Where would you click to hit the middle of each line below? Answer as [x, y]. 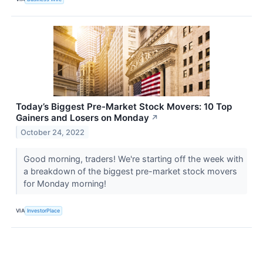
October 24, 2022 [53, 132]
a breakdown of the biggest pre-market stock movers [130, 171]
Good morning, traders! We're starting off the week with [133, 159]
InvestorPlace [44, 211]
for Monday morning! [66, 183]
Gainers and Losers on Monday [82, 117]
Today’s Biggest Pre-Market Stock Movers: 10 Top [124, 106]
